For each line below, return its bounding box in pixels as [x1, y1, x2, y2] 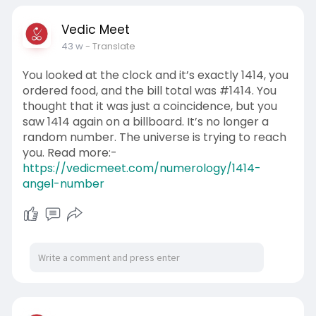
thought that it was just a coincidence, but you [22, 98, 277, 114]
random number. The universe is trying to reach [22, 129, 286, 145]
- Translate [85, 39, 135, 53]
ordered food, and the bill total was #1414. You [22, 83, 276, 99]
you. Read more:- [22, 145, 117, 161]
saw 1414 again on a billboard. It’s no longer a [22, 114, 269, 130]
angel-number [22, 176, 104, 192]
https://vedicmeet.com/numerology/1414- [22, 160, 261, 176]
